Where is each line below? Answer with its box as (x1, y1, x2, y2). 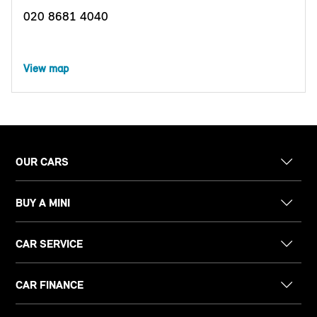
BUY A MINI (16, 195, 71, 209)
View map (23, 61, 69, 75)
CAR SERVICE (16, 236, 83, 250)
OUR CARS (16, 154, 69, 168)
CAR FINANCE (16, 277, 84, 292)
